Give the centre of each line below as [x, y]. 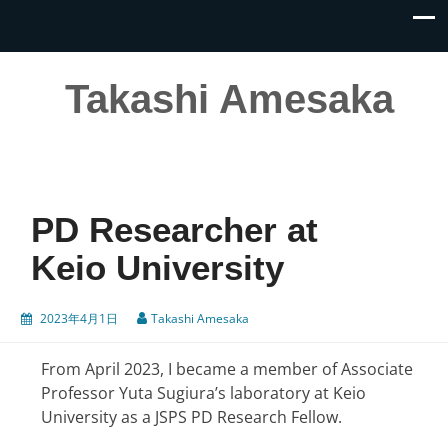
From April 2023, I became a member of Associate [227, 369]
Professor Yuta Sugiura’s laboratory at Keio [203, 393]
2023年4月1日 [79, 319]
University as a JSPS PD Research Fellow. [191, 417]
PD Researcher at [174, 230]
